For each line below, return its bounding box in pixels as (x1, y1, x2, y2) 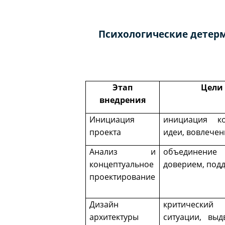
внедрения (99, 94, 146, 106)
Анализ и (89, 146, 156, 158)
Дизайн (89, 199, 119, 210)
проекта (89, 127, 122, 138)
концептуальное (89, 159, 154, 170)
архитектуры (89, 211, 139, 223)
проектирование (89, 171, 156, 183)
